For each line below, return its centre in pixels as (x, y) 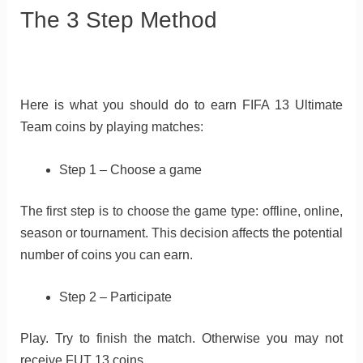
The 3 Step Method (118, 20)
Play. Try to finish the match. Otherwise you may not (181, 339)
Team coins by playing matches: (111, 127)
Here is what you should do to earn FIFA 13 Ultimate (181, 105)
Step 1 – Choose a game (130, 169)
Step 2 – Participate (115, 297)
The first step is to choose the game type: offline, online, (181, 211)
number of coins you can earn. (106, 254)
